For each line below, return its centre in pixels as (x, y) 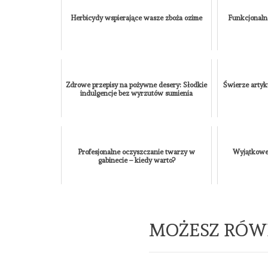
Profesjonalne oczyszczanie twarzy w (137, 152)
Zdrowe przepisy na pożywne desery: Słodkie (137, 85)
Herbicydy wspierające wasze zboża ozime (137, 18)
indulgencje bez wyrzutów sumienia (137, 93)
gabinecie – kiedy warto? (136, 160)
